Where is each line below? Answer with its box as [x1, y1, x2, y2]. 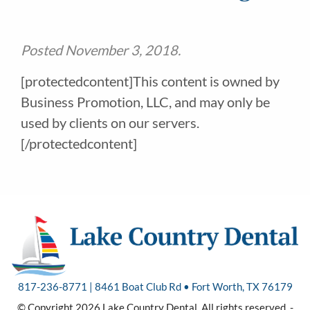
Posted [21, 42, 65, 59]
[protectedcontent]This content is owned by [21, 73, 280, 90]
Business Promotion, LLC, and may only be [21, 93, 270, 111]
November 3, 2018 [65, 42, 178, 59]
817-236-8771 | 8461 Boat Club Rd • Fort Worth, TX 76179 [17, 280, 293, 293]
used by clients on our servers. [21, 114, 199, 131]
